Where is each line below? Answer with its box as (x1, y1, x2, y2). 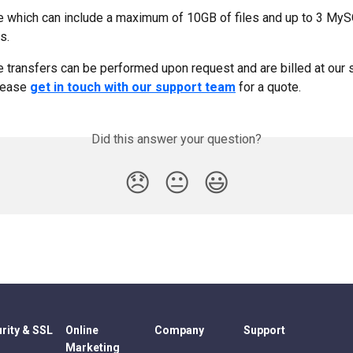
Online (65, 324, 98, 336)
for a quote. (236, 79, 301, 95)
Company (154, 324, 204, 336)
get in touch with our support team (30, 79, 236, 95)
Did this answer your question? (91, 131, 262, 147)
